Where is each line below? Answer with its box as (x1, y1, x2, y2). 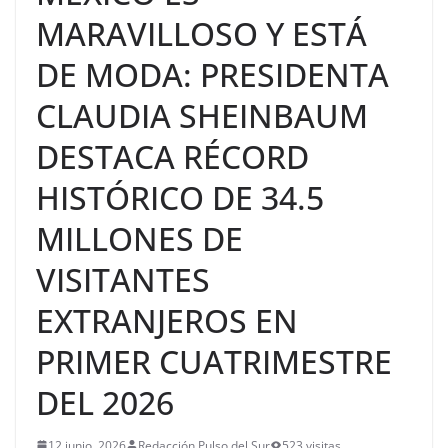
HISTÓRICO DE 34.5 (36, 175, 324, 219)
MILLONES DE (36, 216, 243, 260)
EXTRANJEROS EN (36, 298, 298, 342)
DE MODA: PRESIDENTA (36, 52, 389, 96)
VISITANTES (36, 257, 210, 301)
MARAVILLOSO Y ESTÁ (36, 11, 367, 55)
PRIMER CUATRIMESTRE (36, 339, 392, 383)
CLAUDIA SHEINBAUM (36, 93, 368, 137)
